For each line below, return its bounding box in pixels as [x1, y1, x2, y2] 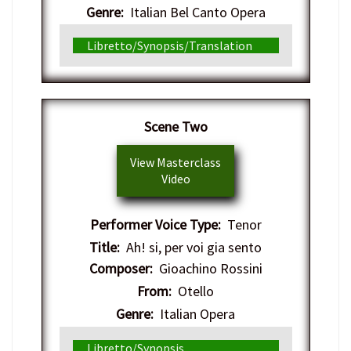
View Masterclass [130, 154, 221, 170]
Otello [172, 281, 214, 300]
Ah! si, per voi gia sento [120, 237, 262, 256]
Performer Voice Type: [89, 215, 221, 233]
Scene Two [143, 117, 208, 136]
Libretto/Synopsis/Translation [86, 37, 252, 53]
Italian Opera [154, 304, 235, 323]
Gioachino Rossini [152, 259, 262, 277]
